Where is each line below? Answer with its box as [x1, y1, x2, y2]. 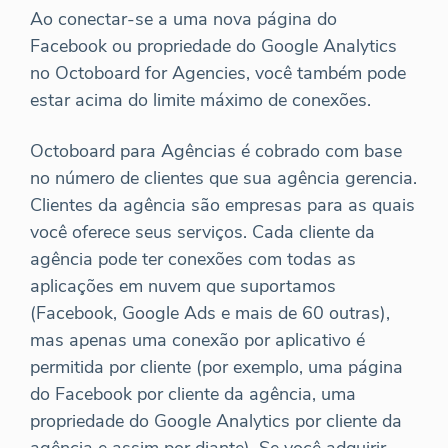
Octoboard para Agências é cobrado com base [30, 138, 402, 163]
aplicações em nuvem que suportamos [30, 273, 336, 298]
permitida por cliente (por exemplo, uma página [30, 354, 403, 379]
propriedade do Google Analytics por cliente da [30, 408, 402, 433]
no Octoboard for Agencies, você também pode [30, 60, 406, 85]
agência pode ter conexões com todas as [30, 246, 356, 271]
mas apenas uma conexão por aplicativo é [30, 327, 365, 352]
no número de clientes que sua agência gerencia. [30, 165, 417, 190]
